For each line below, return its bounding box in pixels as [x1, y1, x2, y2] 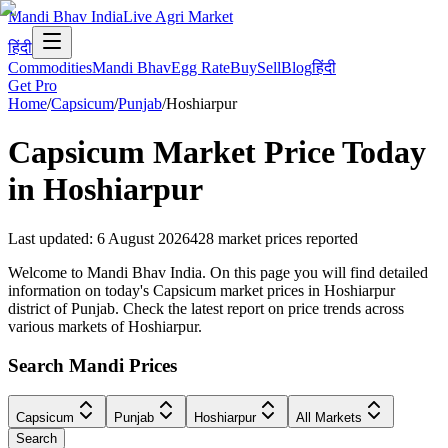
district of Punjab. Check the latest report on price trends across [8, 299, 404, 317]
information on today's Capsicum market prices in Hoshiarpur [8, 281, 395, 299]
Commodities [8, 59, 92, 76]
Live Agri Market [123, 8, 233, 25]
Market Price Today [145, 134, 426, 171]
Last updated [8, 229, 89, 247]
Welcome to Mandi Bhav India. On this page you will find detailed [8, 263, 428, 281]
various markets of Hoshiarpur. [8, 317, 202, 335]
